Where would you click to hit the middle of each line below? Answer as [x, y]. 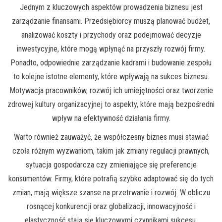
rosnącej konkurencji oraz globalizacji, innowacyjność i [111, 207]
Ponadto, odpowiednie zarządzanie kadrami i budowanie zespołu [111, 63]
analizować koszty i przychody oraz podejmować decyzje [111, 35]
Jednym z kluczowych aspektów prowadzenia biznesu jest [111, 7]
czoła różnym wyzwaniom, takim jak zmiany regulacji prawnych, [111, 151]
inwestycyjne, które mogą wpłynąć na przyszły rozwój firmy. [111, 49]
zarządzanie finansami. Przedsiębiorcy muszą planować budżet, [111, 21]
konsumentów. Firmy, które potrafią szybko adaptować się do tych [111, 179]
